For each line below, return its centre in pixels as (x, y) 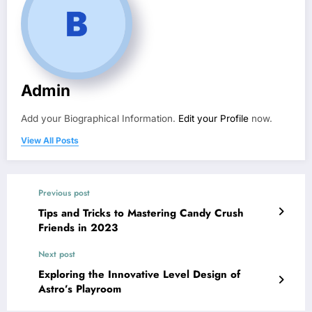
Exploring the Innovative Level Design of (139, 274)
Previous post (64, 193)
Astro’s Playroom (80, 289)
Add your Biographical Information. (100, 118)
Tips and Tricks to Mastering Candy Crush (141, 213)
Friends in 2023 (78, 227)
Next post (57, 254)
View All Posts (50, 140)
